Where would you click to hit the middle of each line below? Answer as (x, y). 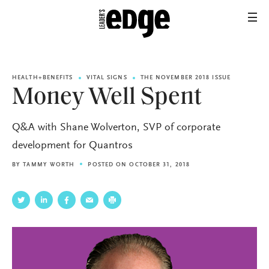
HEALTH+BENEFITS (43, 78)
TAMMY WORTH (49, 165)
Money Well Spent (107, 98)
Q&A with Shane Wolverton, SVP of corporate (116, 128)
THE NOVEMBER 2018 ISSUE (185, 78)
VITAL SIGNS (107, 78)
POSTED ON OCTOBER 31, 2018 (139, 165)
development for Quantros (72, 146)
